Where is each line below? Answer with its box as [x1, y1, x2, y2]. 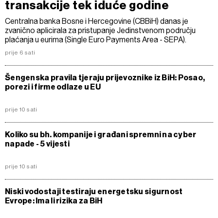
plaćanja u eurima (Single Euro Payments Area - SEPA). [5, 35, 186, 44]
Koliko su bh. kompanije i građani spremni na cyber [5, 129, 197, 139]
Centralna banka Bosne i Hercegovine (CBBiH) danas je [5, 16, 188, 26]
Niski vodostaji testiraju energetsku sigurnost [5, 186, 183, 196]
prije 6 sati [5, 49, 36, 56]
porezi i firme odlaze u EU [5, 82, 101, 91]
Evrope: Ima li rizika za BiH [5, 196, 103, 205]
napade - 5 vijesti [5, 139, 70, 148]
